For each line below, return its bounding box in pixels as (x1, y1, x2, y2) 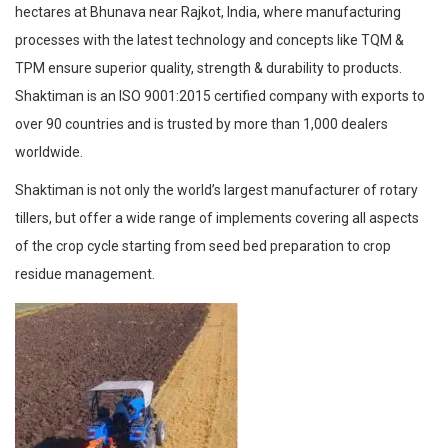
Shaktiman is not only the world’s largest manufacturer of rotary (15, 181, 418, 198)
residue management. (15, 265, 155, 282)
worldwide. (15, 143, 83, 160)
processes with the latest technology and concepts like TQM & (15, 31, 404, 48)
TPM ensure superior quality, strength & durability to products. (15, 59, 402, 76)
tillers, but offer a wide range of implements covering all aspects (15, 209, 419, 226)
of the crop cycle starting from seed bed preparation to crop (15, 237, 391, 254)
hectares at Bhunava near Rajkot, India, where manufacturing (15, 3, 401, 20)
